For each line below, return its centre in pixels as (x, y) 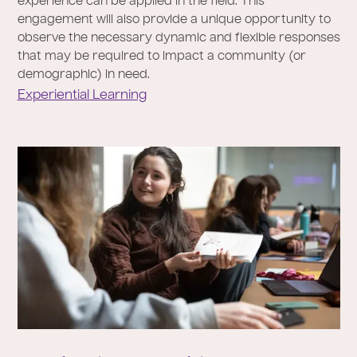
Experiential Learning (82, 96)
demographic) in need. (83, 75)
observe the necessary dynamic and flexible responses (178, 39)
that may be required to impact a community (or (161, 57)
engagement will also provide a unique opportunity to (174, 20)
